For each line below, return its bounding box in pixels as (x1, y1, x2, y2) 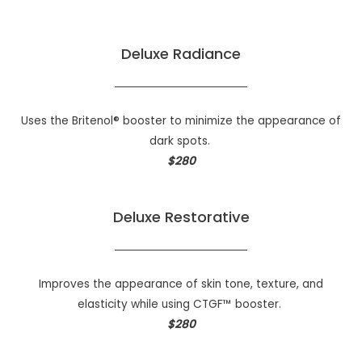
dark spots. (149, 133, 213, 149)
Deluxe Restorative (112, 206, 250, 227)
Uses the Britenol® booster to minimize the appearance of (21, 112, 341, 128)
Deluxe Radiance (121, 43, 241, 64)
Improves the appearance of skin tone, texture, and (39, 276, 323, 292)
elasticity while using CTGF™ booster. (78, 296, 284, 312)
